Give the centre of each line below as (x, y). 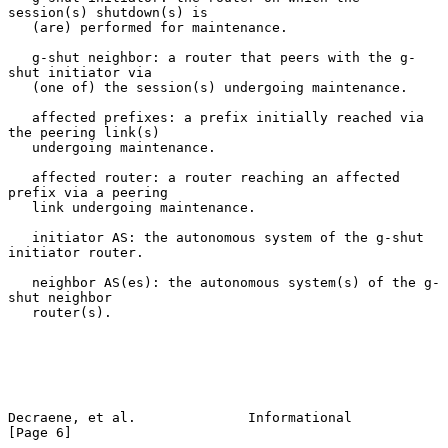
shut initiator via (80, 72)
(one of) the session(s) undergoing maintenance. (20, 87)
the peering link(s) (84, 132)
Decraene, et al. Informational (180, 417)
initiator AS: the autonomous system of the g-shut (20, 237)
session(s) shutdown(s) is (108, 12)
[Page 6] (40, 432)
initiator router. (76, 252)
